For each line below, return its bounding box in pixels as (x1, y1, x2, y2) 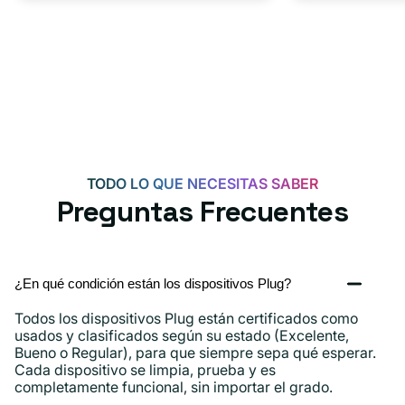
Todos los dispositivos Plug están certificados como (14, 309, 358, 327)
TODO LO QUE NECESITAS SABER (87, 174, 318, 193)
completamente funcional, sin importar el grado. (14, 378, 333, 396)
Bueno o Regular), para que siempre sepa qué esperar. (14, 344, 376, 362)
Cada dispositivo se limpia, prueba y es (14, 361, 276, 379)
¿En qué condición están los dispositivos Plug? (14, 276, 291, 291)
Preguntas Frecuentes (56, 193, 349, 230)
